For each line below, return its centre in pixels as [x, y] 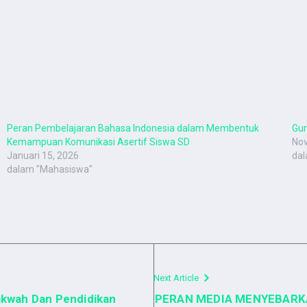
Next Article [176, 278]
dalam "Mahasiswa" [49, 170]
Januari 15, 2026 [42, 156]
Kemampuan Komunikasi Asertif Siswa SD [98, 142]
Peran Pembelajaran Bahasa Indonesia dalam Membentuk [133, 128]
